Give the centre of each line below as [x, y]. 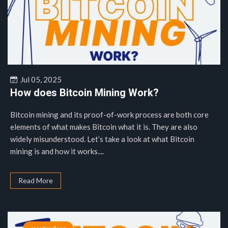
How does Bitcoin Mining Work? [84, 93]
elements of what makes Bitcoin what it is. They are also [104, 127]
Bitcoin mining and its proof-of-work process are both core [109, 115]
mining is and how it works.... [57, 151]
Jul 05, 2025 [39, 79]
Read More [36, 180]
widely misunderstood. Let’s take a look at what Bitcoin [102, 139]
